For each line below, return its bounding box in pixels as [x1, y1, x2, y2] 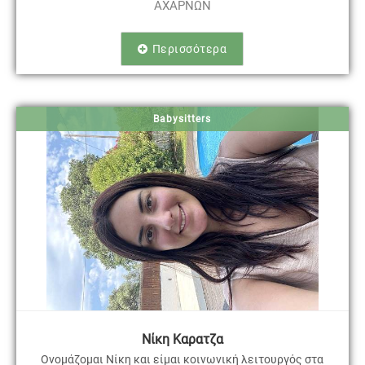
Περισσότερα [152, 42, 227, 55]
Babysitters [153, 112, 212, 125]
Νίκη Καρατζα [141, 332, 223, 348]
